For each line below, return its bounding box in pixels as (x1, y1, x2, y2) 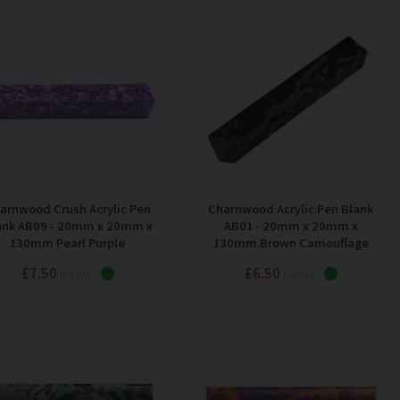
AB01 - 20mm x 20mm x (223, 216, 358, 234)
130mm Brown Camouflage (212, 233, 369, 251)
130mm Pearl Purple (10, 233, 125, 251)
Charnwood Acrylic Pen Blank (208, 199, 373, 217)
